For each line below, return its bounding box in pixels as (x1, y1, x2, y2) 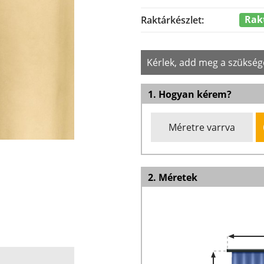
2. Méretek (148, 171, 197, 184)
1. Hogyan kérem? (148, 88, 232, 101)
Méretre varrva (169, 121, 235, 134)
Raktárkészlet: (141, 14, 204, 27)
